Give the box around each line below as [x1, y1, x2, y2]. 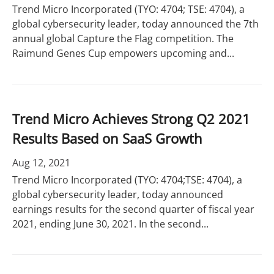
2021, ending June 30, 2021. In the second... [12, 217, 209, 231]
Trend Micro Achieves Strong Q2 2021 [12, 109, 250, 128]
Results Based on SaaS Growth [12, 129, 202, 147]
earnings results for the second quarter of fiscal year [12, 202, 254, 216]
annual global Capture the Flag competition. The [12, 32, 234, 45]
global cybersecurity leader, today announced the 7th [12, 17, 259, 31]
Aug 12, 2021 [12, 156, 70, 169]
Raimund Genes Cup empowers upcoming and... [12, 46, 234, 60]
